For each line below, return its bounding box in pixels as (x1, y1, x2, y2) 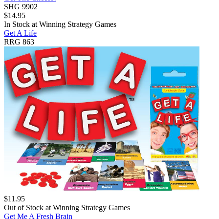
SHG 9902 (4, 2, 38, 11)
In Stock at (4, 20, 39, 28)
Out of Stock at (4, 203, 53, 212)
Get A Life (4, 28, 37, 37)
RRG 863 (4, 37, 34, 46)
